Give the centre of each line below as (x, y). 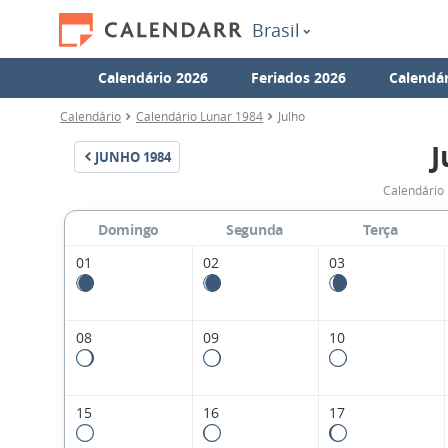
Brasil (276, 30)
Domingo (128, 230)
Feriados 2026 (299, 77)
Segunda (254, 230)
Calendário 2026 (153, 77)
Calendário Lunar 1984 (199, 116)
